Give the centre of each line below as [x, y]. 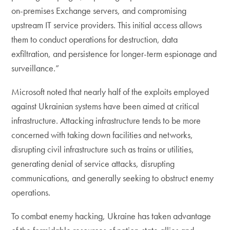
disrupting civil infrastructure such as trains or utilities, [103, 149]
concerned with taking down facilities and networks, [102, 135]
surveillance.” [35, 68]
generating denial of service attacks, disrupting [93, 164]
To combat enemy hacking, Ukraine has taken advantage [111, 216]
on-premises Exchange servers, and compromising [99, 11]
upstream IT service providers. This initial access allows [107, 25]
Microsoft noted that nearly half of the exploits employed [110, 92]
